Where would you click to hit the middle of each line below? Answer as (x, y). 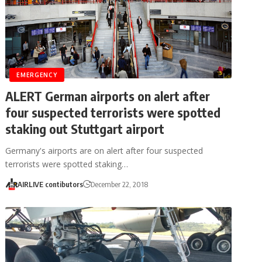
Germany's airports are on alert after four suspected (104, 150)
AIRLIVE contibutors (50, 184)
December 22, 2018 (119, 184)
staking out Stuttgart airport (85, 128)
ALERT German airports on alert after (108, 96)
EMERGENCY (37, 75)
